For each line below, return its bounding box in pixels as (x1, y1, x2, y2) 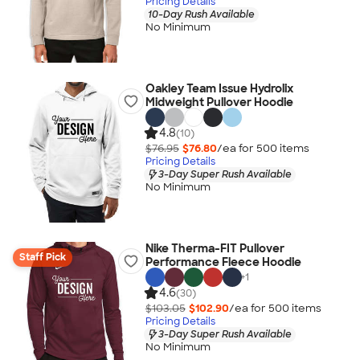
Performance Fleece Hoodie (145, 255, 301, 269)
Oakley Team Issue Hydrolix (145, 81, 293, 96)
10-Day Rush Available (147, 7, 255, 21)
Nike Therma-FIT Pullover (145, 241, 284, 256)
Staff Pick (19, 251, 66, 264)
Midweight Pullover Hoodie (145, 95, 293, 109)
